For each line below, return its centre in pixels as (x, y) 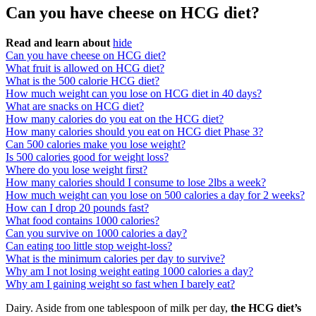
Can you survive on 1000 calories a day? (96, 233)
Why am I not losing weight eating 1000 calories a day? (129, 272)
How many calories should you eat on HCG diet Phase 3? (134, 132)
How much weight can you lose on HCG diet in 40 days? (134, 94)
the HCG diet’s (266, 308)
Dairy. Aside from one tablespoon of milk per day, (118, 308)
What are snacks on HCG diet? (75, 107)
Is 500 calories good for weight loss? (87, 157)
